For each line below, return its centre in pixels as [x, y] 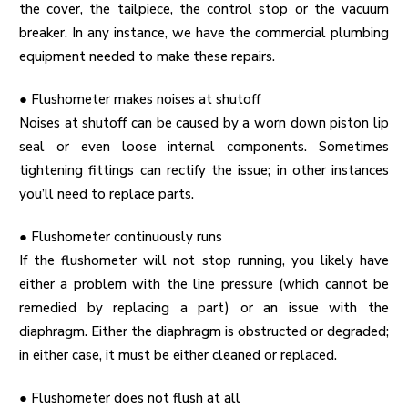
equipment [52, 57]
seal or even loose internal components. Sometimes [204, 147]
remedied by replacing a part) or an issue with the [204, 308]
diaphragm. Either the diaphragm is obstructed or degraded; [204, 332]
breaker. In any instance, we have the [137, 33]
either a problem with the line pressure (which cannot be [204, 285]
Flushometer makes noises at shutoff [146, 100]
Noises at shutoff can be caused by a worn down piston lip [204, 123]
